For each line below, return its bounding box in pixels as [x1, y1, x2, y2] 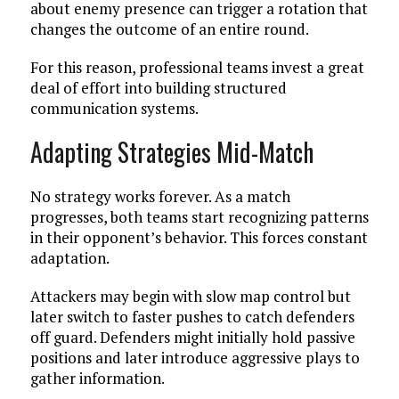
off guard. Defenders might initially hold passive [29, 327, 355, 347]
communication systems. [29, 98, 199, 118]
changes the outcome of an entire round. [29, 19, 309, 39]
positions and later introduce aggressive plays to [29, 347, 360, 368]
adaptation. [29, 248, 110, 268]
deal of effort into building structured [29, 77, 287, 98]
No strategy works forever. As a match [29, 186, 290, 207]
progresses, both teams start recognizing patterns [29, 207, 369, 227]
